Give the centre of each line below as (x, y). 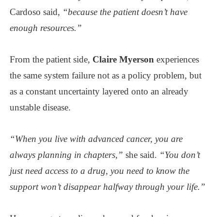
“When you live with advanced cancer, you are (96, 139)
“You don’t (180, 155)
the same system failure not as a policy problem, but (106, 75)
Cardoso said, (36, 12)
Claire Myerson (123, 59)
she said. (141, 155)
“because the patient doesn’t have (125, 12)
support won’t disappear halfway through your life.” (108, 186)
